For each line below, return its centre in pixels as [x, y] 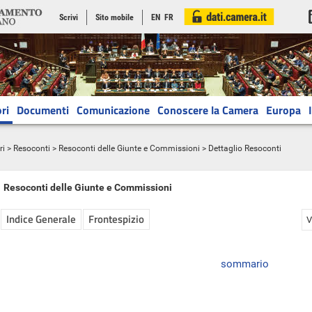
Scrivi [69, 17]
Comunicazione [113, 110]
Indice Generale [41, 219]
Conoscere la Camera [208, 110]
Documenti [43, 110]
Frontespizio [116, 219]
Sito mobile [115, 17]
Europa [283, 110]
